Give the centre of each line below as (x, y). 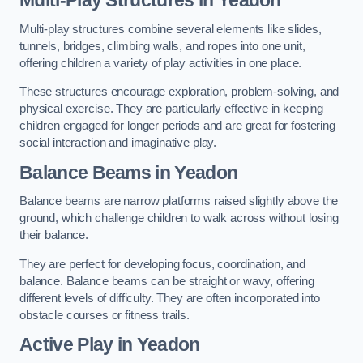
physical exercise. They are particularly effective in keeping (172, 109)
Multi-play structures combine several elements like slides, (171, 29)
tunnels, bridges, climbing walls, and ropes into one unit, (162, 46)
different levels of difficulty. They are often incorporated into (170, 298)
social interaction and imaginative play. (118, 143)
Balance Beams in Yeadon (129, 172)
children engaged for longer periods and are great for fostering (177, 126)
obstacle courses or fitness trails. (105, 315)
